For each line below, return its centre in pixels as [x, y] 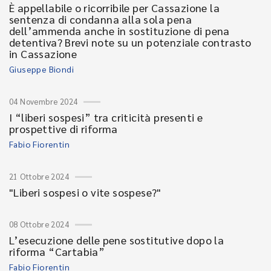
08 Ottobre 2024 [39, 224]
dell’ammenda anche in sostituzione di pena [119, 30]
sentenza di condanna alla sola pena [100, 19]
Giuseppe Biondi [41, 69]
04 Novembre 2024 [44, 101]
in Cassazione [43, 53]
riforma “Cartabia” [57, 251]
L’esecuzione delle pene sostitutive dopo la [117, 240]
